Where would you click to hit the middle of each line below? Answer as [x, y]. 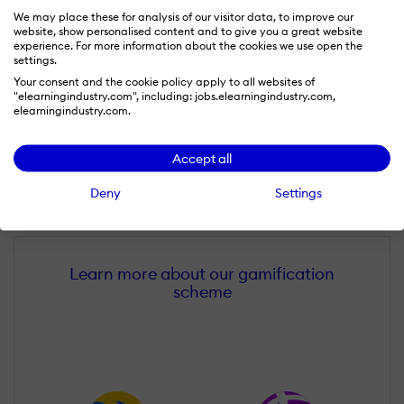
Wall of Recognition [149, 209]
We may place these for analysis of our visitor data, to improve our [184, 16]
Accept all [202, 158]
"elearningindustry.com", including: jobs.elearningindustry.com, [174, 96]
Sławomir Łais [74, 184]
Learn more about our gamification [202, 274]
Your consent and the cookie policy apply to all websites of [164, 81]
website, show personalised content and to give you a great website [188, 31]
